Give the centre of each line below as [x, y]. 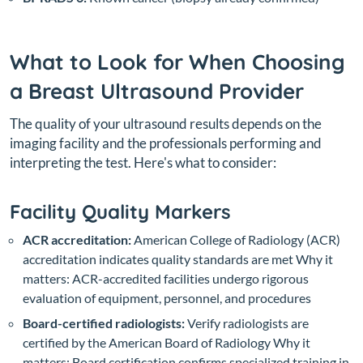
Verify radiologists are [247, 322]
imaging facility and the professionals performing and [166, 143]
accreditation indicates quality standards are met [159, 258]
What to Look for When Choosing [177, 62]
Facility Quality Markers [120, 211]
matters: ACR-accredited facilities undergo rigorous [166, 278]
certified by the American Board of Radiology [148, 342]
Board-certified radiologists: [104, 322]
